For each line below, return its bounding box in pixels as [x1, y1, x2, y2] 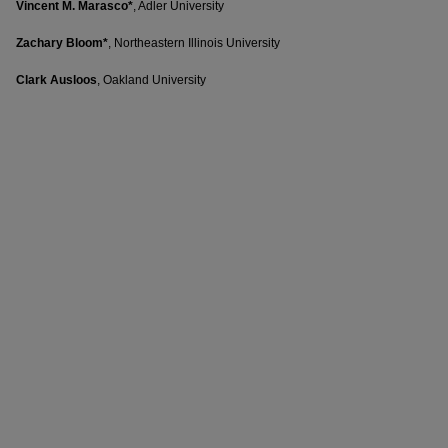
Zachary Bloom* [16, 36, 108, 51]
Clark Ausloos [16, 72, 97, 87]
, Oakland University [97, 72, 206, 87]
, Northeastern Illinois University [108, 36, 280, 51]
